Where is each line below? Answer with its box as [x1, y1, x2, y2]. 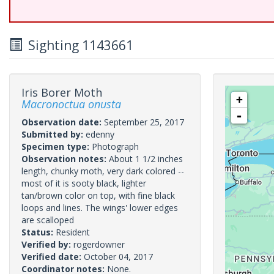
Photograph [92, 141, 139, 152]
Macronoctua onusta [21, 97, 121, 111]
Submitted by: [21, 128, 86, 140]
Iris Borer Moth [21, 85, 102, 100]
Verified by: [21, 239, 73, 250]
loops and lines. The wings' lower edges [21, 202, 178, 213]
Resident [56, 226, 90, 238]
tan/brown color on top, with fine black [21, 190, 175, 201]
